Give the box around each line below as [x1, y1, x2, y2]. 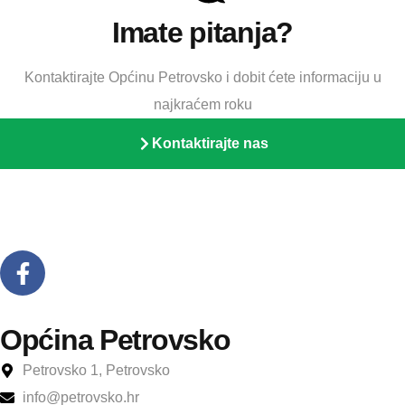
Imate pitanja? [111, 16, 294, 50]
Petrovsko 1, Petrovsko [23, 363, 170, 379]
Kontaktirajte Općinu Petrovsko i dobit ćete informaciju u [24, 70, 381, 86]
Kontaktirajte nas [151, 136, 268, 152]
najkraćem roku [153, 97, 252, 113]
